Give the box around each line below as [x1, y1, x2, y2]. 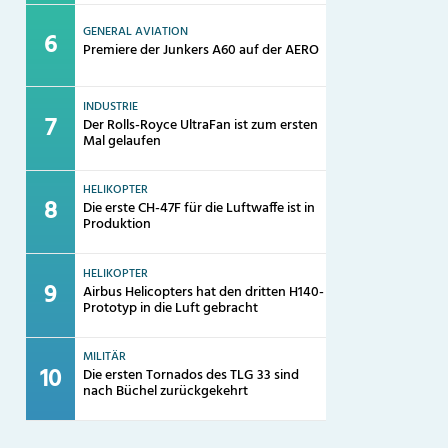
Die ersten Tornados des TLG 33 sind [83, 365, 300, 387]
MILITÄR [83, 347, 127, 368]
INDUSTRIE [83, 96, 139, 117]
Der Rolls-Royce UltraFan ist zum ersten [83, 114, 319, 136]
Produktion [83, 214, 152, 236]
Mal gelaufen [83, 130, 162, 152]
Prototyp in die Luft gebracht [83, 297, 259, 319]
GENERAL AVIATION [83, 21, 189, 42]
